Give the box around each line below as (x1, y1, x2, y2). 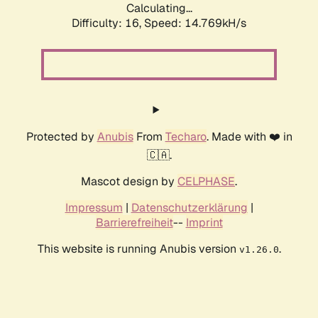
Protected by (26, 129, 97, 145)
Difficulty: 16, (72, 16, 144, 31)
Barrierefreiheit (95, 215, 173, 231)
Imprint (185, 215, 223, 231)
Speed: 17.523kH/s (144, 16, 246, 31)
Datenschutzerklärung (131, 200, 248, 216)
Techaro (165, 129, 207, 145)
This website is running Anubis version (37, 241, 239, 257)
